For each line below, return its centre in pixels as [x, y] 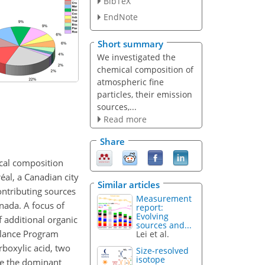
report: [150, 207]
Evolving [153, 216]
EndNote [120, 17]
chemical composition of [145, 69]
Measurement [164, 198]
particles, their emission [144, 94]
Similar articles [129, 184]
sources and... [164, 225]
